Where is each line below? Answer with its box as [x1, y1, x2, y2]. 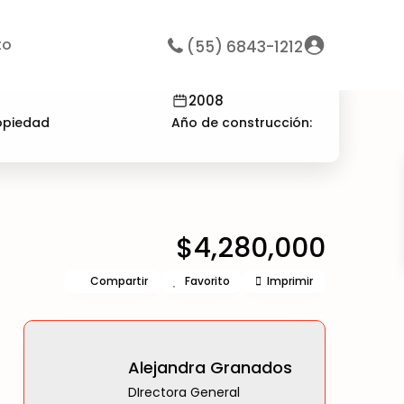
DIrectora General [128, 382, 240, 401]
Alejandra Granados [128, 355, 292, 379]
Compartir [90, 273, 148, 289]
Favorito [185, 273, 230, 289]
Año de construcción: [171, 114, 312, 132]
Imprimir [267, 273, 313, 289]
